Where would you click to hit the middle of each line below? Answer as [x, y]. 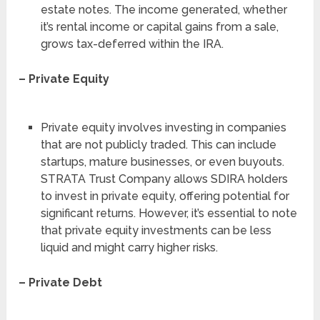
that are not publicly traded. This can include [158, 144]
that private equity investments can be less [156, 230]
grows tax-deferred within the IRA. [132, 44]
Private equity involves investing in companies [163, 127]
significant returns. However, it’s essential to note [169, 213]
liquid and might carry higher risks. [129, 247]
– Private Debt [61, 282]
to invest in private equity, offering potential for [165, 196]
